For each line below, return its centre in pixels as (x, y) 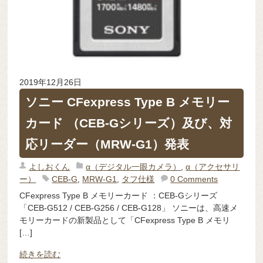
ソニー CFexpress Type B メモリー (128, 102)
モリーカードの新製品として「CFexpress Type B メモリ (125, 220)
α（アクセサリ (213, 166)
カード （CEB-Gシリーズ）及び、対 (129, 123)
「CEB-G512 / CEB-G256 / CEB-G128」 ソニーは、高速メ (129, 208)
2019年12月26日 (51, 82)
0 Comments (194, 179)
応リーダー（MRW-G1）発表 (107, 144)
